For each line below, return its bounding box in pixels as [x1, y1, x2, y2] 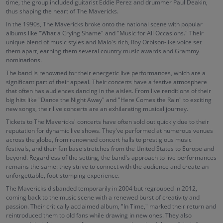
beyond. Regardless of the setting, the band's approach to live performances [6, 153, 217, 162]
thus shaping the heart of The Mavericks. [6, 7, 118, 15]
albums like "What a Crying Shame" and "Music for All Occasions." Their [6, 29, 204, 37]
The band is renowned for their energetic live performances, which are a [6, 69, 206, 77]
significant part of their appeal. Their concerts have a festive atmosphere [6, 78, 207, 86]
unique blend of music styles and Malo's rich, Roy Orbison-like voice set [6, 38, 202, 46]
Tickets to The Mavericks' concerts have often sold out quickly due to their [6, 117, 209, 126]
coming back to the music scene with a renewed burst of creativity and [6, 193, 200, 202]
